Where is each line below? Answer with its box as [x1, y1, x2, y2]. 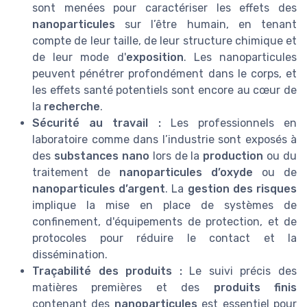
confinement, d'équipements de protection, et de [32, 214, 297, 228]
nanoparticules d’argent [32, 182, 166, 195]
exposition [125, 50, 184, 64]
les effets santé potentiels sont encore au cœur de [32, 83, 297, 97]
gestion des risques [187, 182, 297, 195]
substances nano [53, 149, 149, 162]
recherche [44, 99, 100, 113]
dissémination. [32, 247, 108, 261]
